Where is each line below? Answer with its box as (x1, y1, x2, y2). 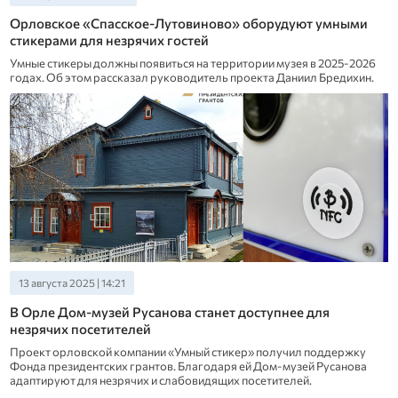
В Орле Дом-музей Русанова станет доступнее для (9, 304, 330, 321)
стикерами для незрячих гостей (9, 32, 209, 49)
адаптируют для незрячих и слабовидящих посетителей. (9, 373, 312, 388)
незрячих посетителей (9, 321, 151, 338)
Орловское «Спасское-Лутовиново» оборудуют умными (9, 15, 368, 32)
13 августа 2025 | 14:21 (18, 276, 125, 290)
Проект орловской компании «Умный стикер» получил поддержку (9, 345, 366, 360)
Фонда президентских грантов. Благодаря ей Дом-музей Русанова (9, 359, 367, 374)
